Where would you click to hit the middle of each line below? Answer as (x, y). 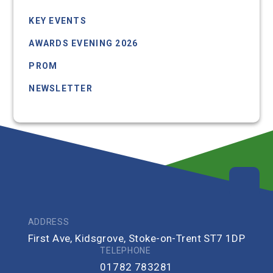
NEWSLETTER (61, 88)
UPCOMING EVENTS (76, 111)
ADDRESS (48, 222)
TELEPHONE (126, 250)
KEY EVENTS (58, 20)
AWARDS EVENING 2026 (83, 43)
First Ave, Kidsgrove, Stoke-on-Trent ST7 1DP (136, 238)
